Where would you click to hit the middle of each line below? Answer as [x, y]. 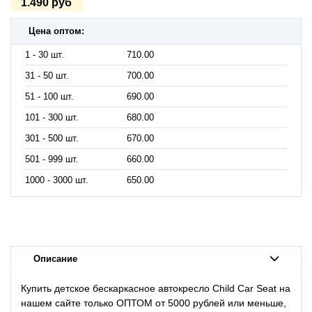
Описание [55, 259]
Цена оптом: [56, 31]
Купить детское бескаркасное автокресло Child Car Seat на [156, 288]
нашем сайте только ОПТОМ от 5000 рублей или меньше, [154, 303]
